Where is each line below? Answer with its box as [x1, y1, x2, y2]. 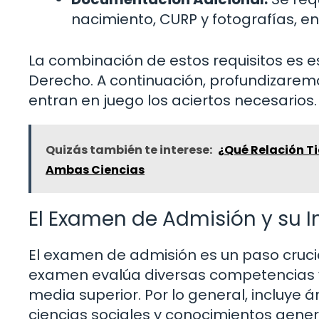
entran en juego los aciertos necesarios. [28, 90, 317, 111]
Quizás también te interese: [46, 142, 212, 159]
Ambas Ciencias [46, 162, 145, 179]
